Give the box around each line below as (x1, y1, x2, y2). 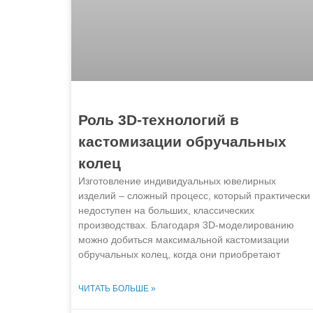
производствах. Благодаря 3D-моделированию (78, 219, 294, 231)
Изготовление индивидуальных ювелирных (78, 175, 276, 187)
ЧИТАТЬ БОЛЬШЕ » (78, 284, 156, 294)
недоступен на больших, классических (78, 205, 254, 217)
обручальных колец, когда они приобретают (78, 249, 280, 261)
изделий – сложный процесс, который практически (78, 190, 310, 202)
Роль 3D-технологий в (78, 112, 239, 129)
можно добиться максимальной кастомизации (78, 234, 289, 246)
